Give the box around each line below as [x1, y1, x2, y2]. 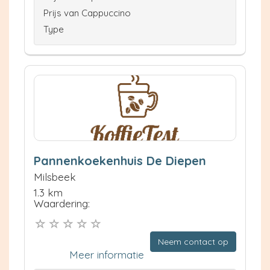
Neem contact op [158, 236, 228, 247]
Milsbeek [34, 171, 76, 184]
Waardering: [34, 197, 90, 210]
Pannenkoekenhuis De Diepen [34, 153, 206, 169]
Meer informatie [69, 248, 144, 261]
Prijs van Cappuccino [43, 7, 131, 19]
